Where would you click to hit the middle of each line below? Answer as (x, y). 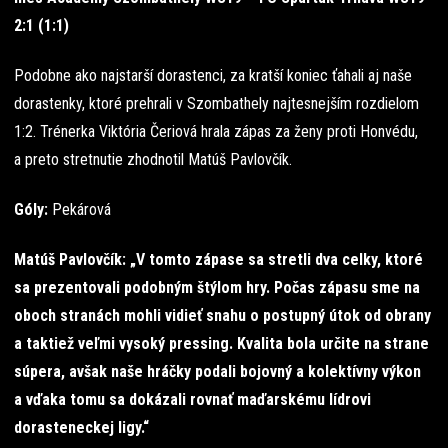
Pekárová (81, 209)
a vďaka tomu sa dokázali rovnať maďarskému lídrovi (192, 399)
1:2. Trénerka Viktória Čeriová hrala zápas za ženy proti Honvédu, (216, 131)
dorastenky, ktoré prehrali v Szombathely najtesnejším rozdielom (216, 103)
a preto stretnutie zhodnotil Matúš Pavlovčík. (153, 159)
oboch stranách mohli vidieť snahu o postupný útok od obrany (222, 315)
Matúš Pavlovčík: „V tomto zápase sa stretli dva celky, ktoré (218, 259)
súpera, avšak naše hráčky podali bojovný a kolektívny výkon (217, 371)
